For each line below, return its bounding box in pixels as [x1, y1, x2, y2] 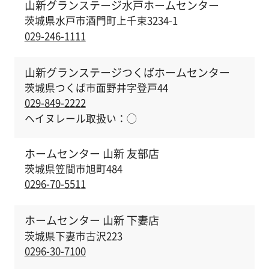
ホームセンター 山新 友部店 [24, 145, 159, 162]
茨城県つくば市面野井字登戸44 [24, 80, 168, 95]
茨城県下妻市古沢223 [24, 229, 122, 244]
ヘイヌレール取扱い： [24, 110, 127, 125]
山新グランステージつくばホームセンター [24, 64, 230, 80]
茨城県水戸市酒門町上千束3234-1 [24, 13, 178, 28]
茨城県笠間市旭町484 [24, 162, 122, 177]
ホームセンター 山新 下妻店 [24, 212, 159, 229]
